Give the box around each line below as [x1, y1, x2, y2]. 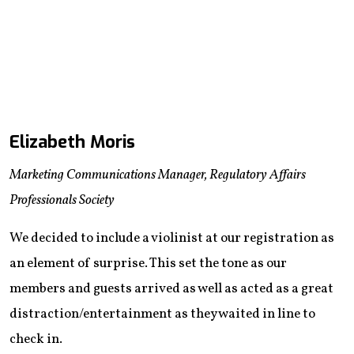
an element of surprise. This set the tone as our [9, 254, 287, 273]
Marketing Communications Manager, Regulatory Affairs [9, 165, 306, 184]
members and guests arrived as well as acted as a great [9, 279, 333, 298]
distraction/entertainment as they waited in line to [9, 304, 315, 323]
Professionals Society [9, 190, 117, 209]
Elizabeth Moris [9, 130, 135, 153]
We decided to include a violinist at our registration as [9, 228, 334, 247]
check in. [9, 330, 62, 348]
